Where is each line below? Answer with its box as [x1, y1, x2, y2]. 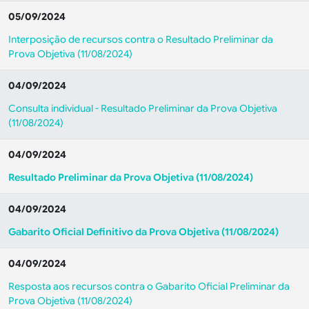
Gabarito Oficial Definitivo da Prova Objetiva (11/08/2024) [8, 226, 279, 238]
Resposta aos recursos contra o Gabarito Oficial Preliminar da [8, 280, 290, 292]
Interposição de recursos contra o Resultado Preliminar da [8, 33, 273, 46]
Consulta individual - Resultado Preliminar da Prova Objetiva [8, 102, 277, 114]
